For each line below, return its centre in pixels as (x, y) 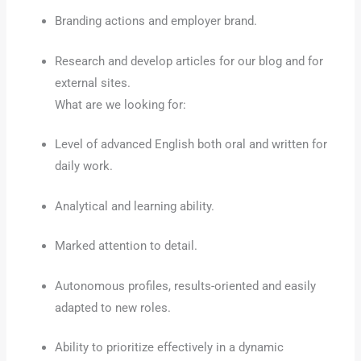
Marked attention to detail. (127, 246)
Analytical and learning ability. (135, 206)
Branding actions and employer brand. (156, 21)
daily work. (84, 166)
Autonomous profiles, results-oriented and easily (186, 286)
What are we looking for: (121, 104)
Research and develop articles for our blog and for (189, 61)
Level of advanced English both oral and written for (191, 145)
